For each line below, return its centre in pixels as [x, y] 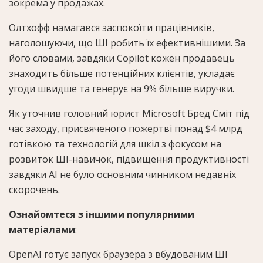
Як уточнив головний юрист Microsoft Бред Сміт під [129, 113]
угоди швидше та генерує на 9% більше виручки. [122, 88]
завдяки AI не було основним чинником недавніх [122, 174]
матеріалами [42, 229]
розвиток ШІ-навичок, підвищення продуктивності [129, 159]
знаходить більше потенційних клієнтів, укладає [122, 73]
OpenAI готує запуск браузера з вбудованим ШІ [118, 254]
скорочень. [34, 189]
